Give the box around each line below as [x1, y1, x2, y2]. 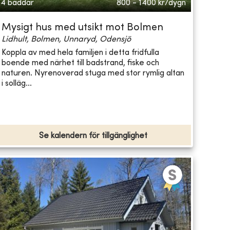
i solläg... [1, 79, 32, 88]
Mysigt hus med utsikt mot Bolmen [1, 23, 163, 33]
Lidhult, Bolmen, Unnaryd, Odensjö [1, 35, 131, 44]
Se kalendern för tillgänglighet [39, 132, 147, 141]
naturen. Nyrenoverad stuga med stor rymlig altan [1, 69, 184, 78]
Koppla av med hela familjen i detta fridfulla [1, 48, 159, 57]
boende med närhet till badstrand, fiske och [1, 59, 159, 67]
